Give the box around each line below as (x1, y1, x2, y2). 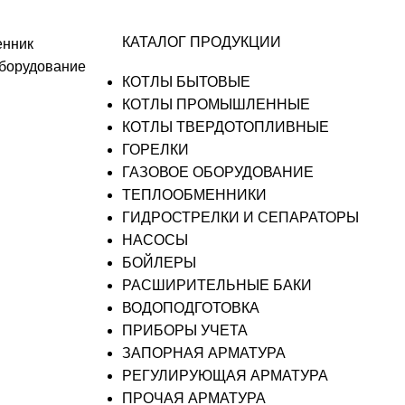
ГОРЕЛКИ (121, 142, 189, 157)
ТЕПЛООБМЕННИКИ (121, 187, 267, 202)
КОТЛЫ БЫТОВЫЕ (121, 74, 250, 89)
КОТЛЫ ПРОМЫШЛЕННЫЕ (121, 97, 310, 112)
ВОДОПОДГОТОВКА (121, 300, 259, 316)
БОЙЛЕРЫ (121, 255, 196, 270)
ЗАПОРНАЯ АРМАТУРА (121, 345, 286, 361)
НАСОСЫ (121, 232, 188, 248)
